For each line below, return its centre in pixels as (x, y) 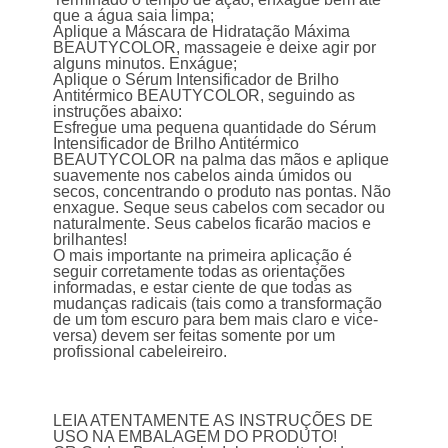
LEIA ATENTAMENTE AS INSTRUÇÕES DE (213, 421)
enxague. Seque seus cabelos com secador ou (219, 208)
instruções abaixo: (118, 112)
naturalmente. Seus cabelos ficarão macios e (212, 224)
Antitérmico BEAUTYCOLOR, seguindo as (204, 96)
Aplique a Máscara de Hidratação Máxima (202, 32)
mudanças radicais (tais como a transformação (218, 304)
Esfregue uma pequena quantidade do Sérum (215, 128)
